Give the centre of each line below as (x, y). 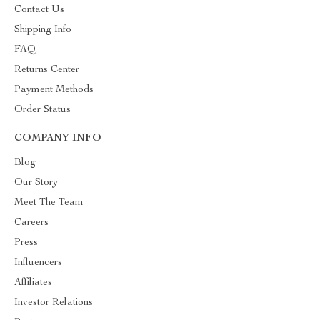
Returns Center (47, 70)
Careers (31, 223)
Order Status (42, 110)
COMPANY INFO (58, 139)
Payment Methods (54, 90)
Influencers (38, 263)
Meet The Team (49, 203)
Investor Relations (54, 303)
